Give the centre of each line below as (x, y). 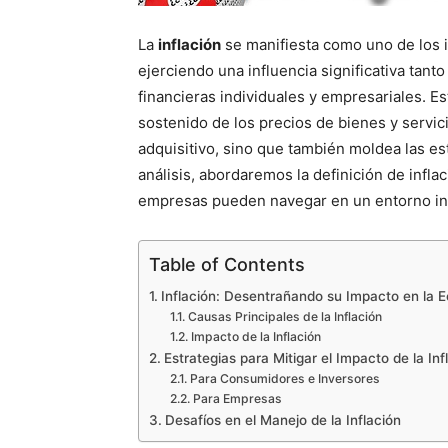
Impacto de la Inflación (255, 336)
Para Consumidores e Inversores (284, 378)
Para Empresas (237, 398)
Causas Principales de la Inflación (284, 316)
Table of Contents (227, 264)
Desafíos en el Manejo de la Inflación (282, 420)
